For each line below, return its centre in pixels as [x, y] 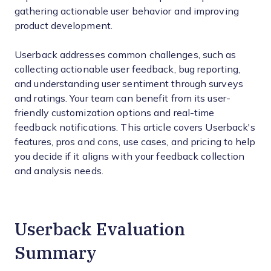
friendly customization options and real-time [115, 113]
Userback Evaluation [100, 229]
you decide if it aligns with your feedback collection [130, 156]
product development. [64, 26]
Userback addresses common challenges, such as [126, 55]
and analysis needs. [59, 171]
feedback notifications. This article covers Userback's [135, 127]
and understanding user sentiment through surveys [129, 84]
